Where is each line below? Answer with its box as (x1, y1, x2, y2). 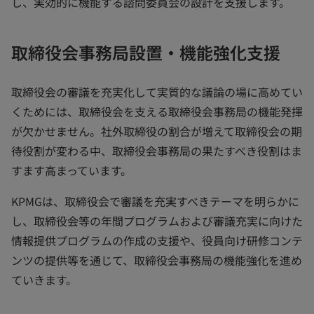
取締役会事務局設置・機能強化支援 (11, 40, 280, 64)
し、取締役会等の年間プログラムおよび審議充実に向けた (11, 212, 303, 229)
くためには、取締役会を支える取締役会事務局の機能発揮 (11, 103, 303, 120)
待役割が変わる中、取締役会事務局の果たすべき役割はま (11, 142, 302, 159)
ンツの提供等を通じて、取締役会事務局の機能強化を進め (11, 252, 302, 268)
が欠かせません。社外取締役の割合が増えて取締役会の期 (11, 123, 302, 139)
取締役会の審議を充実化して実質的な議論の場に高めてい (11, 83, 303, 100)
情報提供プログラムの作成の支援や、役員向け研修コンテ (11, 232, 303, 249)
